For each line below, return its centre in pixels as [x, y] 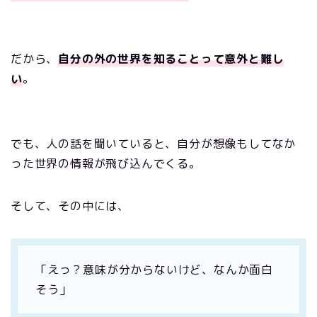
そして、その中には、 [70, 206]
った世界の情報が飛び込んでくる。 [106, 163]
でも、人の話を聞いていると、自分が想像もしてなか [154, 143]
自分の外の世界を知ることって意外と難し [171, 58]
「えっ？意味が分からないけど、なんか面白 [154, 269]
